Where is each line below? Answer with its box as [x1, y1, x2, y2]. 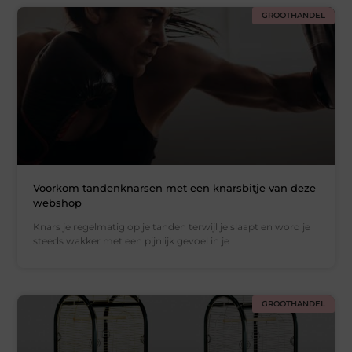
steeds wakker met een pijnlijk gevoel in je [33, 235, 230, 247]
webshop [33, 196, 82, 210]
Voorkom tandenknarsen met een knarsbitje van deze [33, 181, 317, 195]
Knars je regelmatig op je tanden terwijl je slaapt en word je [33, 221, 311, 233]
